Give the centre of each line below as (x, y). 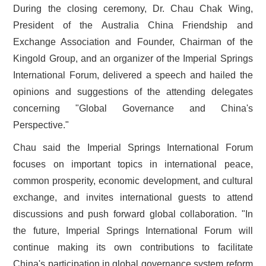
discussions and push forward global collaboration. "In (133, 214)
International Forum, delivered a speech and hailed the (133, 75)
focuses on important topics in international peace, (133, 164)
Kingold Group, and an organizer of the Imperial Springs (133, 58)
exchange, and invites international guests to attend (133, 197)
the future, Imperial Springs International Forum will (133, 230)
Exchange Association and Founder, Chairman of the (133, 42)
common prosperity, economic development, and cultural (133, 180)
